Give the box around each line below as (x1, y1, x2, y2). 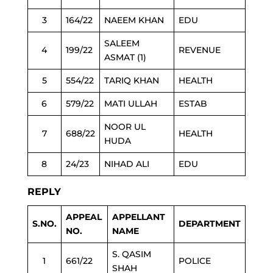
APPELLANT (112, 211, 165, 222)
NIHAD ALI (104, 158, 149, 169)
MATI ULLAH (104, 98, 157, 109)
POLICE (178, 255, 211, 266)
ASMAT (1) (104, 52, 146, 63)
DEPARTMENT (178, 218, 241, 229)
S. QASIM (112, 249, 151, 260)
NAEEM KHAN (104, 15, 164, 26)
